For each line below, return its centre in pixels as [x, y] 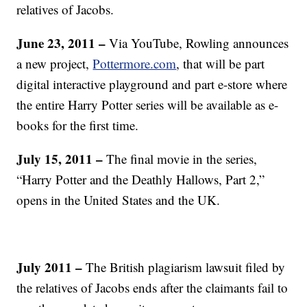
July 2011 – [51, 267]
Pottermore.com [135, 63]
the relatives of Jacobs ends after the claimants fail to [152, 287]
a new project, [55, 63]
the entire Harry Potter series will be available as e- [148, 105]
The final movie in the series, [182, 159]
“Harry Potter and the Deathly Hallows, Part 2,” [141, 179]
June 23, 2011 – [61, 43]
